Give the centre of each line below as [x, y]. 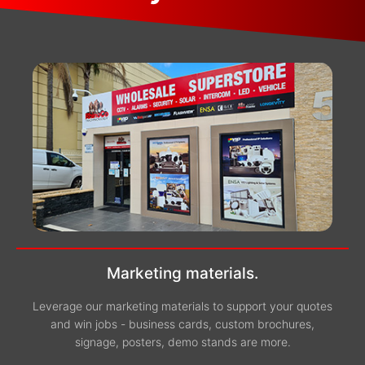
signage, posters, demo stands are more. [182, 342]
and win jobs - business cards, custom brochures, [182, 324]
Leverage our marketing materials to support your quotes [182, 306]
